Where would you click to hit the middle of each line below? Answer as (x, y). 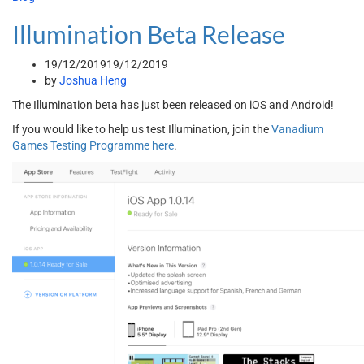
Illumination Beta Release (149, 34)
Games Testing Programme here (93, 145)
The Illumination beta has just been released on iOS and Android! (173, 105)
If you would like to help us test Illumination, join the (142, 129)
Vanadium (297, 129)
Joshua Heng (93, 80)
